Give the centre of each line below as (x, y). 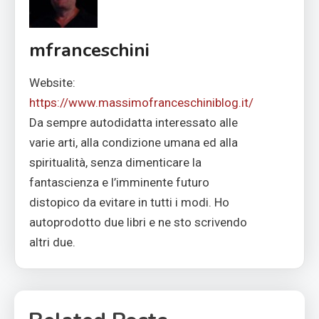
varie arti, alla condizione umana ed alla (134, 143)
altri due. (52, 242)
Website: (52, 83)
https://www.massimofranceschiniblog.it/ (141, 103)
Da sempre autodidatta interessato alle (134, 123)
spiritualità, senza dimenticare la (115, 163)
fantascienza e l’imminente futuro (119, 183)
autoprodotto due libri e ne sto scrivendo (138, 223)
